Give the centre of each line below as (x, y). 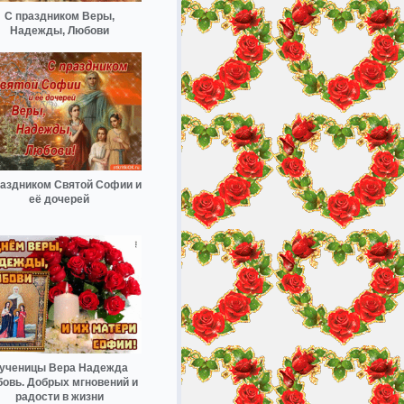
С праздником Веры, (59, 17)
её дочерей (59, 200)
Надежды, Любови (59, 31)
